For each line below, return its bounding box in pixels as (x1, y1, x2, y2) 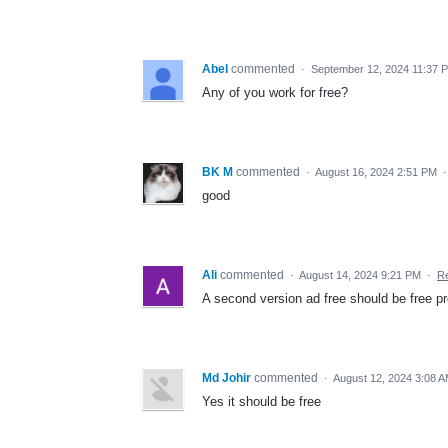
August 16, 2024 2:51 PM (315, 165, 437, 178)
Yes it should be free (202, 393, 321, 409)
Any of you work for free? (202, 84, 348, 100)
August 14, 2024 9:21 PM (299, 268, 421, 281)
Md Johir (202, 370, 251, 385)
